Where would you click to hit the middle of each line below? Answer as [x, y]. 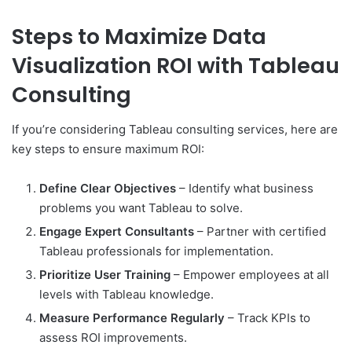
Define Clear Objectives [108, 189]
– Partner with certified [260, 232]
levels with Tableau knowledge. [126, 295]
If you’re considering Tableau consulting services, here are [175, 130]
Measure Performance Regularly [132, 318]
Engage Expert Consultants [117, 232]
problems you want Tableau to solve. [141, 208]
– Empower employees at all [250, 275]
